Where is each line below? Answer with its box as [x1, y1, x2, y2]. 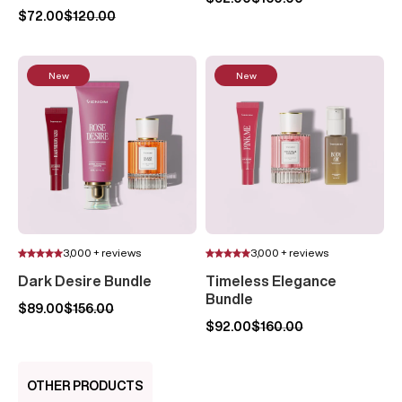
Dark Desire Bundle [18, 274, 152, 288]
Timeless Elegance [205, 274, 336, 288]
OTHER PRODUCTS [27, 380, 144, 392]
